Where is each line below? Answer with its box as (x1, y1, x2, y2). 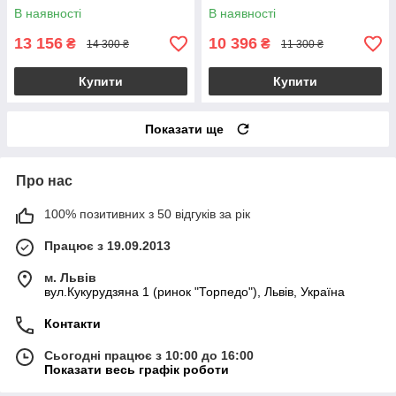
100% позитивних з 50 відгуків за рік (44, 207, 250, 222)
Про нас (16, 173, 72, 189)
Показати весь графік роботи (44, 362, 229, 377)
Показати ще (145, 122, 224, 137)
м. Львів (44, 270, 96, 286)
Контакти (44, 316, 101, 331)
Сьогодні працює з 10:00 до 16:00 (44, 348, 254, 363)
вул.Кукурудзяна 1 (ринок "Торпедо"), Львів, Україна (44, 285, 345, 300)
